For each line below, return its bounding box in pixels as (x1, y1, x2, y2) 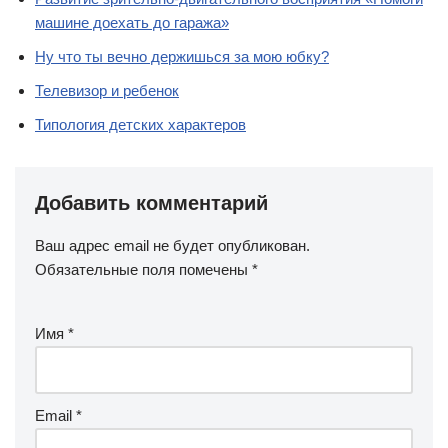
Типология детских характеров (35, 115, 246, 133)
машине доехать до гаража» (35, 13, 229, 31)
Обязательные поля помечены (35, 260, 252, 278)
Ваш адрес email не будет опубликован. (35, 236, 310, 254)
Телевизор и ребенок (35, 81, 179, 99)
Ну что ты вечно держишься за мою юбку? (35, 47, 329, 65)
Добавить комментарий (35, 191, 268, 214)
